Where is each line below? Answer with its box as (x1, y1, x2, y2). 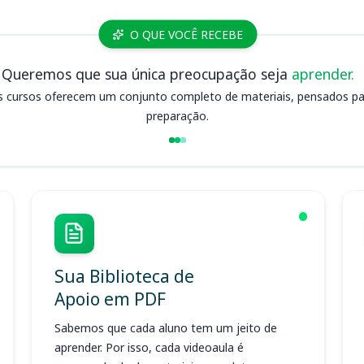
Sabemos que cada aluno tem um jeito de (54, 320, 277, 336)
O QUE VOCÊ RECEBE (129, 26, 243, 42)
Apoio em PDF (54, 287, 166, 310)
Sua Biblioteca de (54, 264, 194, 288)
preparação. (146, 107, 210, 123)
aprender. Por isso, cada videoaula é (54, 340, 244, 355)
